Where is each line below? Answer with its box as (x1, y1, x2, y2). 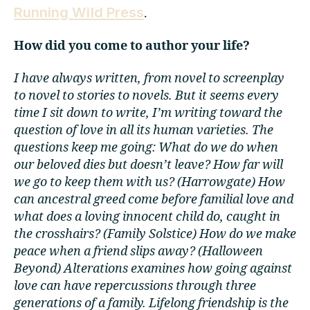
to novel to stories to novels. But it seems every (14, 88, 279, 104)
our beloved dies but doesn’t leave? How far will (14, 157, 283, 174)
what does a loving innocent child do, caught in (14, 209, 280, 226)
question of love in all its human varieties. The (14, 122, 273, 139)
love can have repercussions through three (14, 278, 256, 295)
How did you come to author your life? (14, 38, 250, 55)
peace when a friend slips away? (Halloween (14, 244, 263, 260)
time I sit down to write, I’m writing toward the (14, 105, 282, 122)
